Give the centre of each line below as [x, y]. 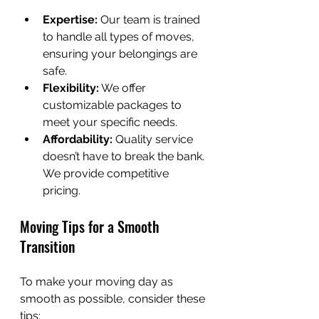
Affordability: [78, 139]
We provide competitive [107, 173]
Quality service [154, 139]
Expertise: [70, 20]
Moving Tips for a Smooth [91, 226]
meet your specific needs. [110, 122]
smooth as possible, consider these [114, 299]
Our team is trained [150, 20]
